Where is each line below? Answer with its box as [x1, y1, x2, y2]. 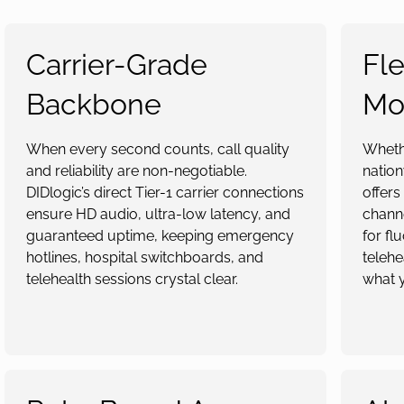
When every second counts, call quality [25, 141, 289, 158]
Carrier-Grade [25, 48, 207, 81]
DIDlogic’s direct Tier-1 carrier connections [25, 184, 304, 201]
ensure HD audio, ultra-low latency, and [25, 206, 290, 223]
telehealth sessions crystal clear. [25, 271, 238, 288]
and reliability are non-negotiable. [25, 162, 247, 179]
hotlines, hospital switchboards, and [25, 249, 263, 266]
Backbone [25, 87, 161, 121]
